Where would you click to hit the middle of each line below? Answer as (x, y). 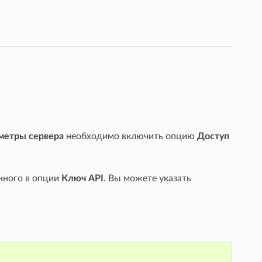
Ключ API (82, 178)
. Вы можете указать (147, 178)
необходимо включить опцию (130, 136)
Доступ (213, 136)
